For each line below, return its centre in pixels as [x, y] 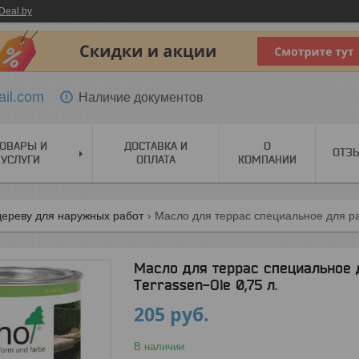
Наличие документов [141, 97]
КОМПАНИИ [267, 159]
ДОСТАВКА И [156, 146]
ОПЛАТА [156, 159]
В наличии [159, 347]
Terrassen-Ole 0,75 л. [206, 285]
